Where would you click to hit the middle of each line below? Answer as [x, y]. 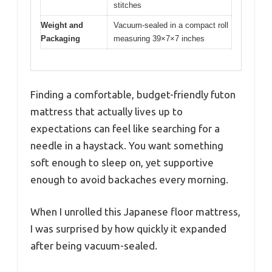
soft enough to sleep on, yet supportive [122, 162]
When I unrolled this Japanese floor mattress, [135, 212]
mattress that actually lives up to [107, 111]
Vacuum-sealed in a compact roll [171, 25]
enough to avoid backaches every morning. [129, 179]
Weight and [62, 25]
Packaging [60, 39]
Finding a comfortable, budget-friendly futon [133, 94]
